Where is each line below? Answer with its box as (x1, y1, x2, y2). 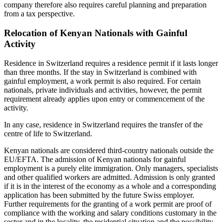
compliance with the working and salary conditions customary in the (4, 208, 217, 217)
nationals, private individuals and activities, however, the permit (4, 85, 202, 94)
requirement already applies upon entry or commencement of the (4, 94, 205, 103)
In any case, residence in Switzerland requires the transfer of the (4, 120, 203, 129)
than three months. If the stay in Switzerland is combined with (4, 67, 197, 76)
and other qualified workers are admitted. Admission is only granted (4, 172, 215, 181)
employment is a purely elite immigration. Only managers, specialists (4, 164, 218, 172)
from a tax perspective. (4, 9, 75, 18)
